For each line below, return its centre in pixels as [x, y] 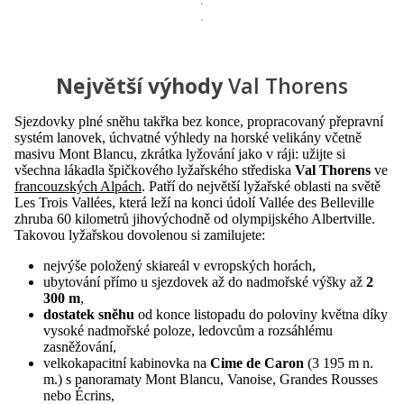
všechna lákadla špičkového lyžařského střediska [155, 170]
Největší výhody [139, 85]
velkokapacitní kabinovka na [127, 363]
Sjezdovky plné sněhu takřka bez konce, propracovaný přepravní [199, 121]
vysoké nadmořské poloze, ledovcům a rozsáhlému [188, 330]
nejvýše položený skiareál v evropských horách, [179, 265]
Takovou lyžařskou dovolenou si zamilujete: [140, 234]
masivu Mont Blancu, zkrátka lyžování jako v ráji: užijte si [180, 153]
